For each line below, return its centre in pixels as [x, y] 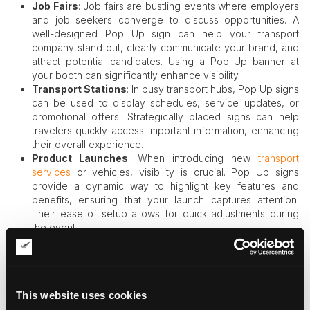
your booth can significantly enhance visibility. [136, 75]
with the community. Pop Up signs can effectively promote [165, 269]
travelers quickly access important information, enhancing [165, 131]
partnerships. [61, 297]
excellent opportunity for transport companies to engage [165, 255]
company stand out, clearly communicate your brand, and [165, 48]
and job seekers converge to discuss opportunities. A [165, 20]
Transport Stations [79, 89]
